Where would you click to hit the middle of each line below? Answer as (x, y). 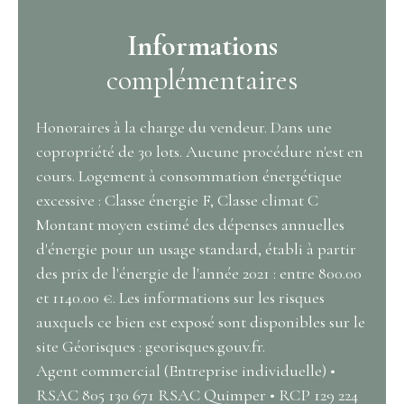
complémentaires (202, 80)
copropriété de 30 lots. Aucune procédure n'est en (200, 152)
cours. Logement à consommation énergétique (189, 176)
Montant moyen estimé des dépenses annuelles (190, 225)
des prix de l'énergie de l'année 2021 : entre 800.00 (199, 274)
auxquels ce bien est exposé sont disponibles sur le (201, 322)
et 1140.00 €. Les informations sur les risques (180, 298)
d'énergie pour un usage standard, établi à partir (196, 249)
